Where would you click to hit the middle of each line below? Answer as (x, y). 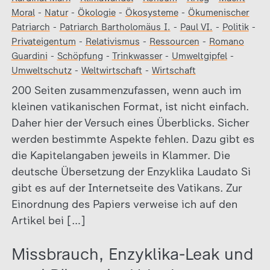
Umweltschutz (41, 71)
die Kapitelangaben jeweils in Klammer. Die (121, 155)
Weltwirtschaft (111, 71)
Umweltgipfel (199, 56)
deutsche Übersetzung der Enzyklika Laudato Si (131, 172)
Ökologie (96, 13)
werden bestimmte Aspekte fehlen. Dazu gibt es (133, 139)
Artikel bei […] (48, 221)
